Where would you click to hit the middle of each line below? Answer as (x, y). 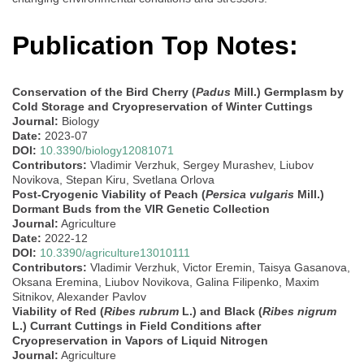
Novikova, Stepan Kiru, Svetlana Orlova (113, 179)
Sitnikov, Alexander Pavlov (79, 296)
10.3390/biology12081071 (107, 150)
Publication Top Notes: (155, 46)
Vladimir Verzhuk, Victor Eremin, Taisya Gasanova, (219, 267)
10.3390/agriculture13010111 (115, 252)
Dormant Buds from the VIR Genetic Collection (141, 208)
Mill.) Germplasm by (287, 91)
